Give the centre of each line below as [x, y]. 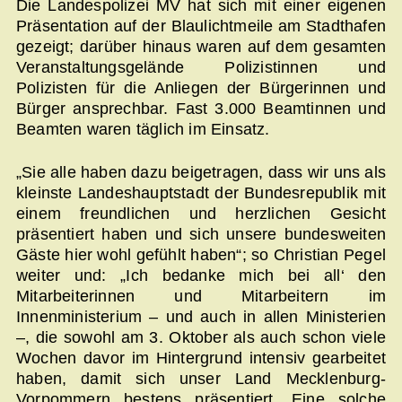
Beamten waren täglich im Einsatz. [143, 129]
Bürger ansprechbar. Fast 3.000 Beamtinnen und [201, 108]
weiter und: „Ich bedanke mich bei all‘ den [201, 276]
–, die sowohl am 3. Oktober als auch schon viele [201, 338]
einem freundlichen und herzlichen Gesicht [201, 214]
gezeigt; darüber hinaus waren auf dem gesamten [201, 46]
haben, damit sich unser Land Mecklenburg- [201, 379]
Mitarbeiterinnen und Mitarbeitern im [201, 297]
